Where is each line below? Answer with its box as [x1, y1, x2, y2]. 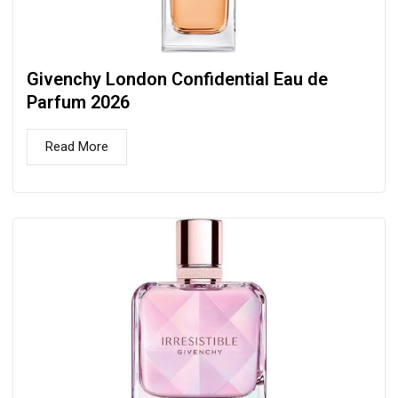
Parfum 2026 [27, 91, 130, 113]
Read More [45, 138, 108, 155]
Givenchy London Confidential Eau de [27, 68, 328, 90]
